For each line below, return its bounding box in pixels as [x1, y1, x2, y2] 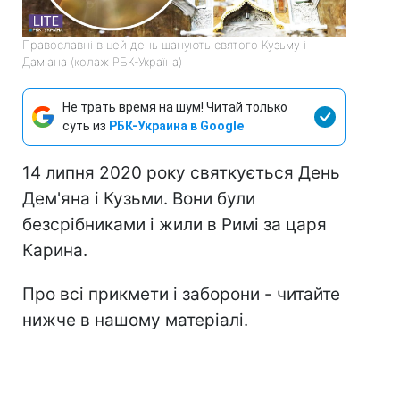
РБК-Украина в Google [109, 119, 244, 134]
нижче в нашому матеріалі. [22, 310, 248, 331]
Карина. [22, 240, 87, 262]
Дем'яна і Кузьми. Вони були [22, 188, 255, 210]
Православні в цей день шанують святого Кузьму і [22, 37, 306, 53]
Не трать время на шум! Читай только [62, 100, 287, 115]
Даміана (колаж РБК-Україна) [22, 54, 182, 70]
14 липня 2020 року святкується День [22, 162, 340, 184]
